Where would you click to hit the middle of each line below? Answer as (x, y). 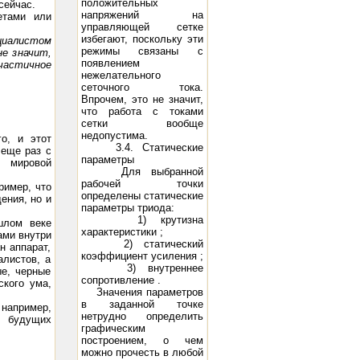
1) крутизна (142, 220)
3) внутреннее (142, 268)
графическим (113, 328)
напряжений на (142, 15)
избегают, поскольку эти (142, 39)
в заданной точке (142, 304)
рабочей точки (142, 184)
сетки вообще (142, 123)
